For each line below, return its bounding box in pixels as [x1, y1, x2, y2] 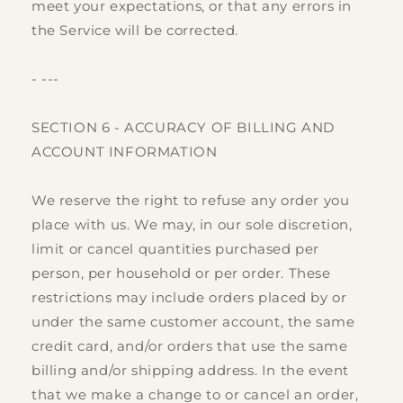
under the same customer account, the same [31, 313, 355, 331]
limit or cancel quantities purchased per [31, 240, 320, 258]
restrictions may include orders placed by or [31, 289, 347, 307]
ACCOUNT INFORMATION [31, 143, 218, 161]
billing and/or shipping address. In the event [31, 362, 350, 380]
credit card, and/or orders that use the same [31, 337, 348, 355]
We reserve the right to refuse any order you [31, 192, 350, 210]
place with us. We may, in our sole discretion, [31, 216, 353, 234]
